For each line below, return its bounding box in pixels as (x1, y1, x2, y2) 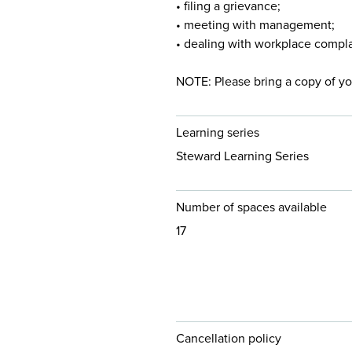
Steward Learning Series (176, 147, 309, 164)
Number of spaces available (176, 198, 327, 215)
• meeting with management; (176, 16, 335, 33)
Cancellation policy (176, 329, 281, 346)
